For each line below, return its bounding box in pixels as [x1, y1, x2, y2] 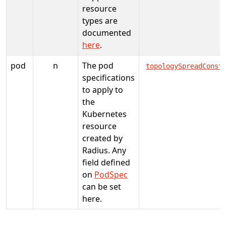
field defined [82, 156, 130, 168]
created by [82, 132, 123, 144]
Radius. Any [82, 144, 126, 156]
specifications [82, 72, 135, 83]
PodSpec [94, 168, 128, 180]
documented [82, 27, 131, 38]
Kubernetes [82, 108, 127, 120]
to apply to [82, 84, 123, 95]
